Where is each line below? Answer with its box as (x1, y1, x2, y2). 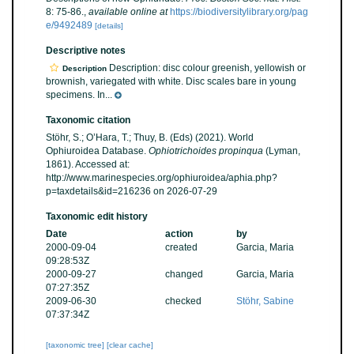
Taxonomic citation (46, 115, 130, 126)
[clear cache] (107, 341, 153, 349)
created (164, 242, 198, 253)
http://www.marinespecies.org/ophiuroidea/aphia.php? (46, 172, 277, 183)
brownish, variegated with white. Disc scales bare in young (46, 76, 296, 87)
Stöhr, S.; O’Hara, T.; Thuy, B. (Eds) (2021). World (46, 132, 254, 143)
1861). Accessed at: (46, 159, 130, 170)
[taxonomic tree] (46, 341, 107, 349)
